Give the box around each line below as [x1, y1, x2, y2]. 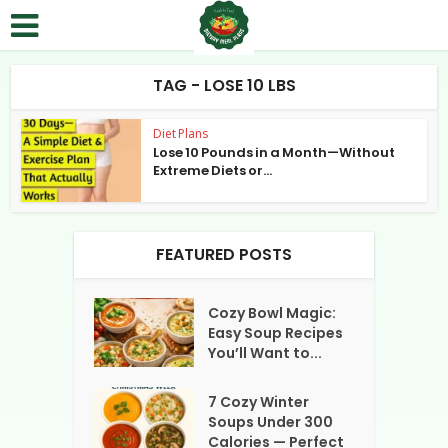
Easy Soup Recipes [208, 322, 344, 343]
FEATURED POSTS [156, 242, 292, 266]
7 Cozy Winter [208, 391, 310, 412]
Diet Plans [153, 125, 209, 142]
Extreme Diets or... [153, 161, 273, 180]
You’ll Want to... [208, 342, 323, 363]
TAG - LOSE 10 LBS [152, 74, 296, 97]
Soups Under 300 [208, 411, 334, 432]
